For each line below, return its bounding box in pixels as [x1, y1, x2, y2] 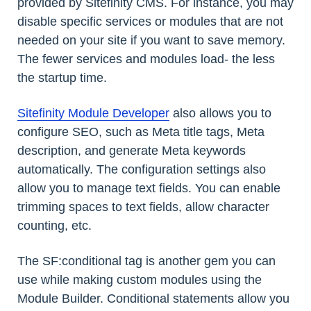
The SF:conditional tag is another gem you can [17, 253, 276, 268]
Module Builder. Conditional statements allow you [17, 291, 289, 305]
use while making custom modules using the [17, 272, 262, 287]
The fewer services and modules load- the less [17, 51, 275, 66]
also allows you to [169, 106, 271, 120]
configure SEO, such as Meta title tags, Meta [17, 124, 264, 139]
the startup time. [17, 70, 107, 85]
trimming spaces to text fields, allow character [17, 199, 269, 214]
